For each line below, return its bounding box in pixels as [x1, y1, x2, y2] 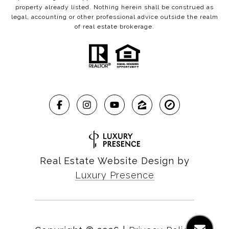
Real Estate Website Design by [39, 155, 190, 166]
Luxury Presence [75, 169, 154, 180]
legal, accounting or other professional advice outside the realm [11, 13, 218, 21]
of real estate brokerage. [75, 23, 154, 31]
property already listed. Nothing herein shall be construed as [15, 4, 214, 11]
